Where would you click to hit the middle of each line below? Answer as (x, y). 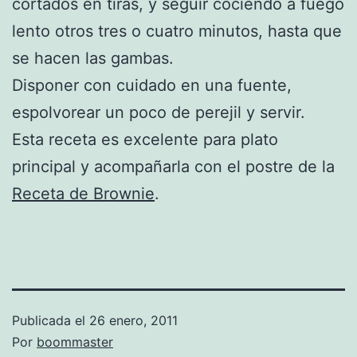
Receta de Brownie (83, 193)
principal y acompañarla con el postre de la (173, 166)
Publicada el (51, 320)
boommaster (75, 341)
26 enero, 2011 (133, 320)
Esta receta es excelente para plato (145, 139)
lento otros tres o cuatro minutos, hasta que (177, 31)
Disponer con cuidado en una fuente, (152, 85)
